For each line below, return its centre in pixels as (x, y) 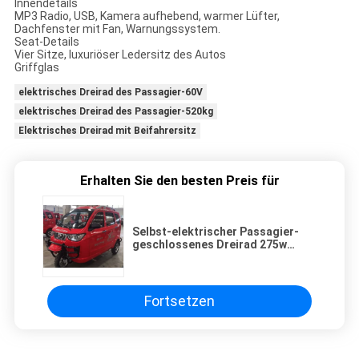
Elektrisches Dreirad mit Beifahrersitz (107, 130)
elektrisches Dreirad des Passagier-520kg (115, 111)
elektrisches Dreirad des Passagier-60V (110, 92)
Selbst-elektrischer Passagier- (216, 231)
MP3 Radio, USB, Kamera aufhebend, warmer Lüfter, (147, 16)
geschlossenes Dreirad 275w (210, 244)
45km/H (153, 257)
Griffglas (36, 67)
